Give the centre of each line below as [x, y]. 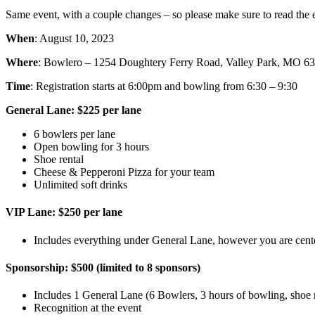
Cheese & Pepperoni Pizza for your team [124, 172]
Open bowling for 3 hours [91, 147]
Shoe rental [59, 160]
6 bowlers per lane [75, 134]
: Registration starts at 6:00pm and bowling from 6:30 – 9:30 [164, 86]
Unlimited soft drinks [81, 185]
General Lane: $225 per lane [73, 110]
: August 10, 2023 [74, 39]
